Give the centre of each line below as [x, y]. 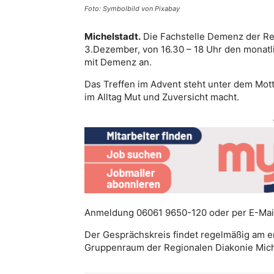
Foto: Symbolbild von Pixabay [132, 8]
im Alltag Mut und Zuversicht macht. [162, 97]
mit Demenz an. [118, 62]
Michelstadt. [113, 36]
